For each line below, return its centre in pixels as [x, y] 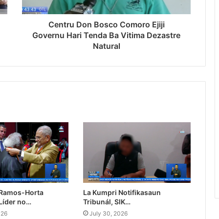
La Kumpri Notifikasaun [122, 193]
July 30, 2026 [108, 214]
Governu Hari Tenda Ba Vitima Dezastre [106, 35]
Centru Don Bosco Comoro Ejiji [106, 25]
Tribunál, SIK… [107, 202]
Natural [106, 46]
